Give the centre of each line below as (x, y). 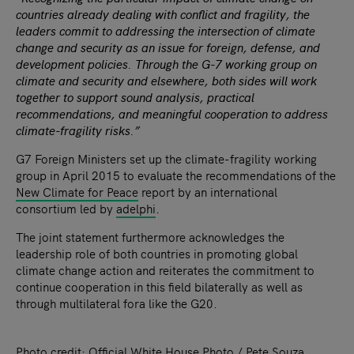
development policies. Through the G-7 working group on (166, 63)
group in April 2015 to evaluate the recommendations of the (176, 175)
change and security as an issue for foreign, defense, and (168, 47)
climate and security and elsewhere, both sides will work (166, 80)
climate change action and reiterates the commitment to (165, 269)
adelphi (136, 208)
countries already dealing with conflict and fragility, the (163, 13)
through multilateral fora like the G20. (117, 303)
